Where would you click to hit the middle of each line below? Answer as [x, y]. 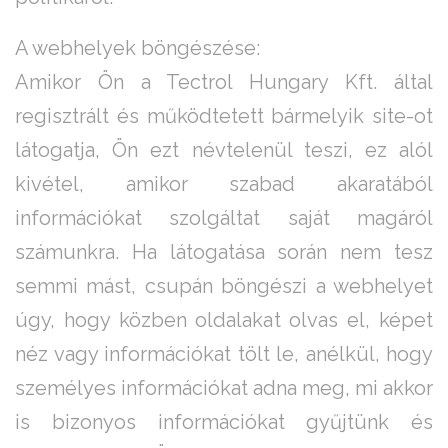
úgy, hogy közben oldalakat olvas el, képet [224, 320]
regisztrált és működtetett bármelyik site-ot [224, 116]
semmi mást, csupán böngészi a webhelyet [224, 286]
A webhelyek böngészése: [137, 48]
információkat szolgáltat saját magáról [224, 218]
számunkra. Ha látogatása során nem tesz [224, 252]
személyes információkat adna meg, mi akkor [224, 388]
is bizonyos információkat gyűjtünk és [224, 422]
